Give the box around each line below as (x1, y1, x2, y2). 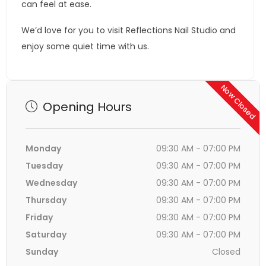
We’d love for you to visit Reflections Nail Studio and (21, 24, 236, 36)
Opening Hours (40, 99, 132, 115)
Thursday (26, 194, 66, 206)
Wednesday (26, 177, 77, 189)
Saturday (26, 229, 66, 240)
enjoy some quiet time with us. (21, 40, 149, 52)
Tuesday (26, 160, 63, 172)
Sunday (26, 246, 58, 258)
